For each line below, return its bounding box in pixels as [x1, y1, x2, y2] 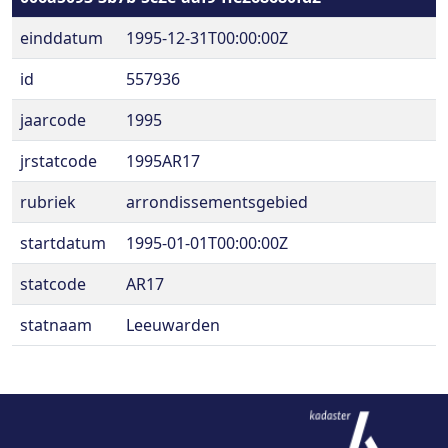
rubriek [20, 191, 76, 213]
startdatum [20, 232, 106, 254]
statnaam [20, 314, 92, 336]
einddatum [20, 27, 103, 49]
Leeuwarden [126, 314, 220, 336]
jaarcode [20, 109, 86, 131]
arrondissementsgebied [126, 191, 308, 213]
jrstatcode [20, 150, 97, 172]
